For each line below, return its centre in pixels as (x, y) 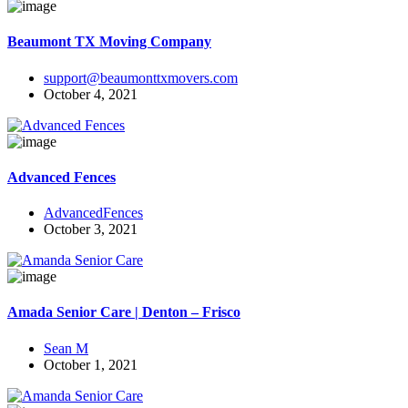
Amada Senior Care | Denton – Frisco (124, 312)
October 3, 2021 (91, 229)
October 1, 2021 (91, 364)
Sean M (66, 348)
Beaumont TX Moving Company (109, 42)
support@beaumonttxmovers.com (141, 77)
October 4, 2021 (91, 94)
